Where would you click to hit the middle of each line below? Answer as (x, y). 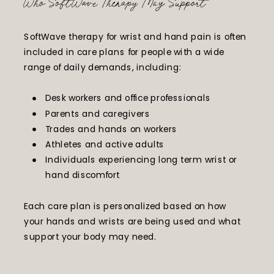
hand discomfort (83, 175)
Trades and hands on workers (111, 129)
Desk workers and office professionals (128, 98)
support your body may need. (90, 237)
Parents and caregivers (98, 113)
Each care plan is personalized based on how (125, 206)
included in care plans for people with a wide (124, 52)
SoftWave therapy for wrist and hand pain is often (135, 36)
